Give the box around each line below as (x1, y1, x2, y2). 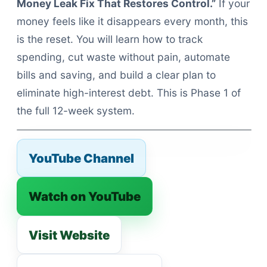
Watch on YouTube (29, 189, 141, 204)
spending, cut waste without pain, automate (17, 50, 230, 63)
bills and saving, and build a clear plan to (17, 68, 216, 81)
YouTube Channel (29, 150, 135, 166)
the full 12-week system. (17, 104, 135, 117)
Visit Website (29, 227, 110, 243)
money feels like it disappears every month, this (17, 14, 248, 27)
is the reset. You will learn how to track (17, 32, 203, 45)
